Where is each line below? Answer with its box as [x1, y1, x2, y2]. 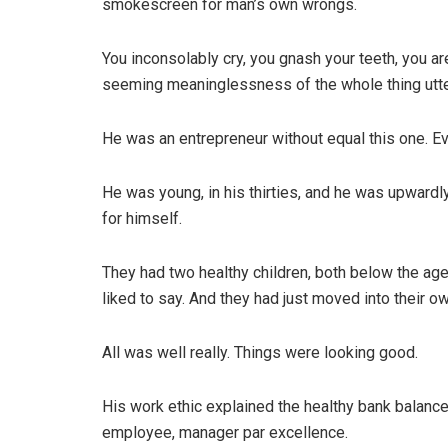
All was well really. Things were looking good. [102, 343, 418, 363]
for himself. [102, 209, 182, 229]
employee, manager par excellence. [102, 423, 348, 443]
